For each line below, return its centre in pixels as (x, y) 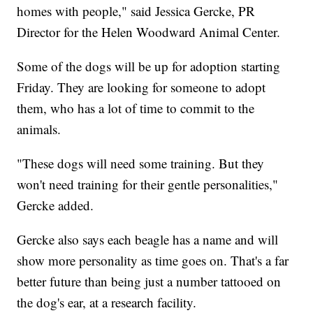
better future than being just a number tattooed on (149, 282)
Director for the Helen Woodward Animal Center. (149, 32)
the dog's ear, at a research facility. (107, 303)
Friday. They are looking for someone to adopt (141, 87)
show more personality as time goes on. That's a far (153, 261)
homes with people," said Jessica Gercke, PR (136, 11)
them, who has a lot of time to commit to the (136, 108)
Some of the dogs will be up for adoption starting (149, 66)
